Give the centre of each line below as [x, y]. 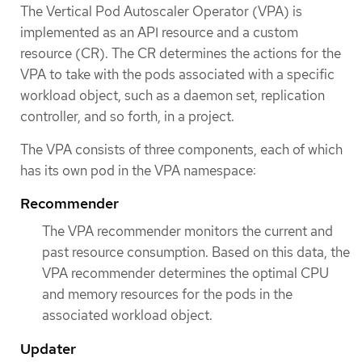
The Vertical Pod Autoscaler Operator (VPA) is [161, 11]
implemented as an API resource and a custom [159, 32]
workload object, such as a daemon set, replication [173, 95]
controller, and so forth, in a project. [127, 116]
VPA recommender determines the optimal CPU [185, 274]
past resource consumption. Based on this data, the [196, 253]
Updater [48, 348]
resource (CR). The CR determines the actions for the [181, 53]
